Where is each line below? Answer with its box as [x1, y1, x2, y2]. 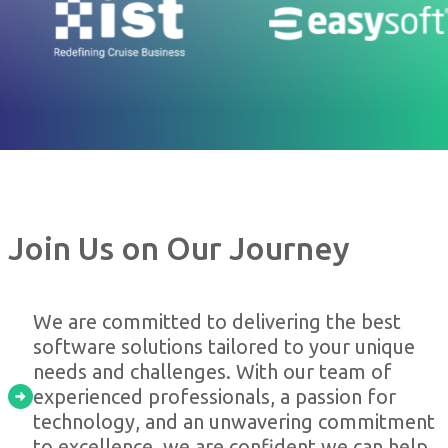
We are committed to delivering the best [32, 310, 401, 334]
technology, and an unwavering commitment [32, 410, 435, 434]
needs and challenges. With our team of [32, 360, 392, 384]
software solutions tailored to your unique [32, 335, 415, 359]
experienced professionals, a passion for [32, 385, 396, 409]
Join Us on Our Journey [7, 229, 350, 266]
